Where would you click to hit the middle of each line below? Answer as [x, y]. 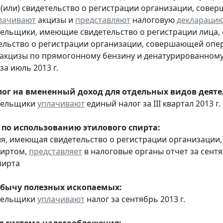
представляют [103, 20]
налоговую [154, 20]
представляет [56, 151]
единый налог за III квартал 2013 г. [153, 103]
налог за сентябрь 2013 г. [135, 199]
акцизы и [56, 20]
